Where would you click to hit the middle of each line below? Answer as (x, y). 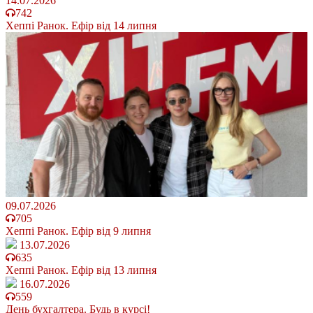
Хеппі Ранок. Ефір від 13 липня (81, 270)
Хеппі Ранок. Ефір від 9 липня (78, 231)
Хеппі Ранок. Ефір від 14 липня (81, 25)
